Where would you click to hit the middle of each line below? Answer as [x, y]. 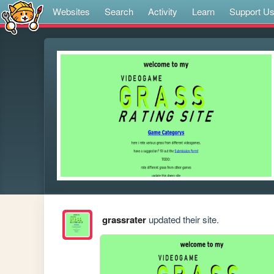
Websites [71, 11]
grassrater [124, 220]
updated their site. [182, 220]
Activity [163, 11]
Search [119, 11]
